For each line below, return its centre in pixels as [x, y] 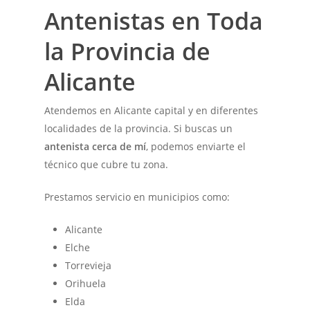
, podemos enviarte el [196, 146]
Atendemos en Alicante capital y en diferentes [152, 110]
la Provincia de [128, 51]
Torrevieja [89, 265]
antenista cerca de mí [95, 146]
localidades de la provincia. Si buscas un [139, 128]
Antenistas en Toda [154, 20]
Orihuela [86, 283]
